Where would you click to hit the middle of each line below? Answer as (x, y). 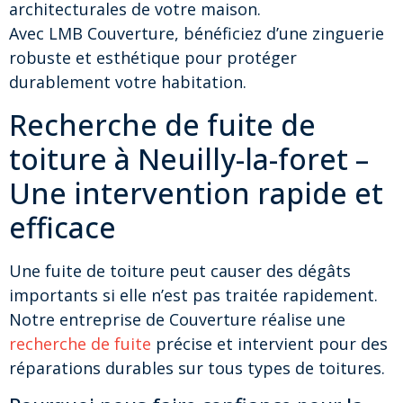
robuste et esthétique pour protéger (153, 58)
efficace (63, 227)
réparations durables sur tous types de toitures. (197, 367)
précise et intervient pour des (269, 343)
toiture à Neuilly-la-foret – (189, 158)
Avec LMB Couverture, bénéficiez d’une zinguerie (197, 34)
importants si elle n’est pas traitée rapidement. (193, 295)
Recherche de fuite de (162, 124)
